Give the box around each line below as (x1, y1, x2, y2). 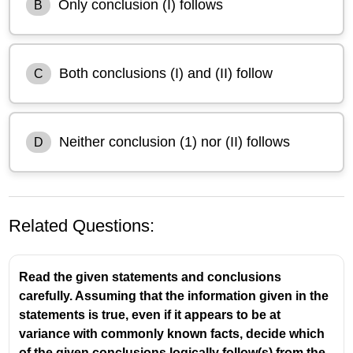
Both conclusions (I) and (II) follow (59, 65, 273, 81)
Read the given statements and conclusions (19, 269, 282, 284)
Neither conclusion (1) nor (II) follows (59, 133, 291, 150)
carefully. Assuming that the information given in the (19, 288, 329, 303)
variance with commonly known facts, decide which (19, 326, 325, 340)
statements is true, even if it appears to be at (19, 307, 281, 321)
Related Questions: (9, 215, 155, 236)
